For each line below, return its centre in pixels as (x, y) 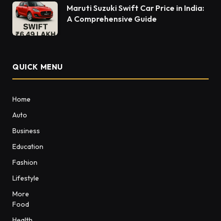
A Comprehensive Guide (112, 19)
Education (28, 147)
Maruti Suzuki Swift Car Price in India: (135, 8)
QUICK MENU (38, 67)
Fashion (25, 163)
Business (26, 131)
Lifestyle (26, 178)
